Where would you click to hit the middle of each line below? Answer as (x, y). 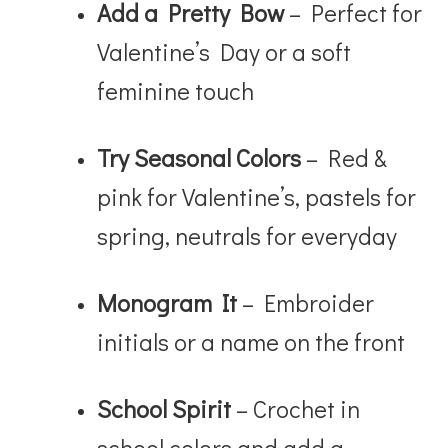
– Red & (344, 157)
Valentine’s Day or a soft (224, 51)
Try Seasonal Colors (199, 157)
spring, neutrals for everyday (247, 235)
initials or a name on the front (251, 341)
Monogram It (167, 302)
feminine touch (176, 90)
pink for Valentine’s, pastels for (257, 196)
